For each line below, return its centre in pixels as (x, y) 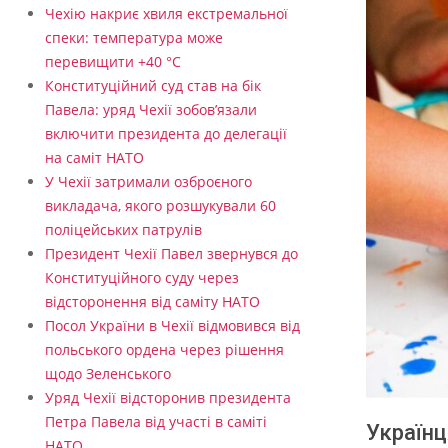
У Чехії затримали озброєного (148, 182)
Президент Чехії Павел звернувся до (171, 254)
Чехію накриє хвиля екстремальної (166, 14)
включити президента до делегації (166, 134)
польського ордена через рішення (164, 350)
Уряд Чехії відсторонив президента (168, 398)
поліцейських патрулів (123, 230)
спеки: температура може (134, 38)
